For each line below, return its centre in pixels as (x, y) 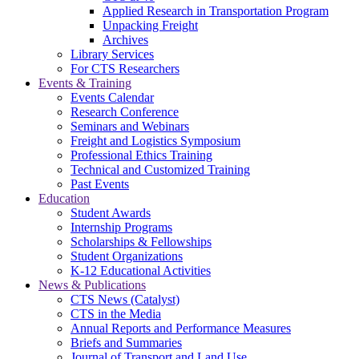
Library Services (112, 54)
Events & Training (85, 83)
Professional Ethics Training (141, 155)
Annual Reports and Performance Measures (181, 328)
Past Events (100, 184)
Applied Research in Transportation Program (216, 10)
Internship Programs (121, 227)
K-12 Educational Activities (141, 270)
